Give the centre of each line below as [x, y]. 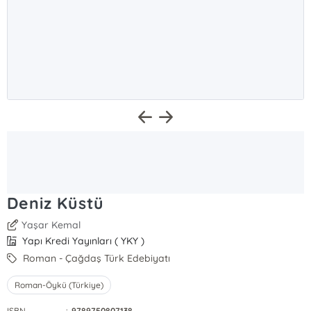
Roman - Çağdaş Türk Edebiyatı [95, 258]
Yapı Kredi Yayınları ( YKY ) [82, 241]
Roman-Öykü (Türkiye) [59, 285]
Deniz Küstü [56, 203]
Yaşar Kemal [51, 225]
